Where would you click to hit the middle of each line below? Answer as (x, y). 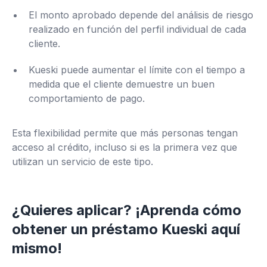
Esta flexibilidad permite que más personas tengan (125, 133)
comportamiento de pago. (87, 98)
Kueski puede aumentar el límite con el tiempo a (137, 70)
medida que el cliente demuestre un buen (122, 84)
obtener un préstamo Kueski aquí (126, 229)
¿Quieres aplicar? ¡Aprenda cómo (127, 210)
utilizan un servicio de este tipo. (83, 162)
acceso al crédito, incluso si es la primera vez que (125, 147)
